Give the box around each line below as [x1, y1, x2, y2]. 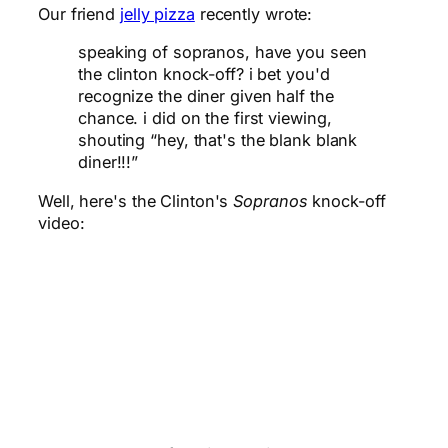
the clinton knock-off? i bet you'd [78, 64, 330, 85]
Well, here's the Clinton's [38, 190, 234, 211]
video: [38, 212, 85, 233]
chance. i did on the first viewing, [78, 108, 332, 129]
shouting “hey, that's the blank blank [78, 130, 358, 151]
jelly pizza [119, 4, 195, 25]
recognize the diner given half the [78, 86, 334, 107]
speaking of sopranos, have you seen [78, 42, 367, 63]
